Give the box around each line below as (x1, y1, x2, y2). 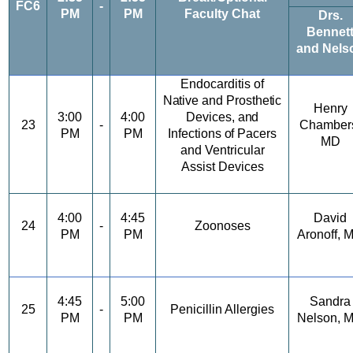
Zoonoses (194, 219, 251, 232)
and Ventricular (180, 143, 265, 157)
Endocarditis (180, 77, 251, 91)
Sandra (310, 295, 351, 308)
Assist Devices (180, 160, 264, 173)
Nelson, (297, 311, 340, 325)
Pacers (234, 127, 277, 140)
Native (162, 94, 199, 107)
